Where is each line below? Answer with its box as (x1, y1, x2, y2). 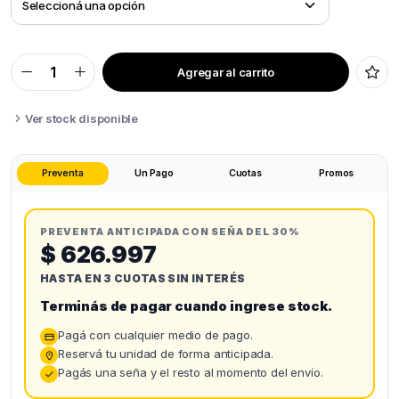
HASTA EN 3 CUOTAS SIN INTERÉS (40, 272, 246, 285)
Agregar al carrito (177, 64, 274, 79)
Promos (319, 167, 354, 179)
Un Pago (134, 167, 174, 179)
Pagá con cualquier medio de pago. (58, 328, 253, 342)
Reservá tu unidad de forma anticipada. (58, 346, 273, 361)
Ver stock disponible (25, 110, 138, 126)
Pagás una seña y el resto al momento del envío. (58, 365, 323, 379)
